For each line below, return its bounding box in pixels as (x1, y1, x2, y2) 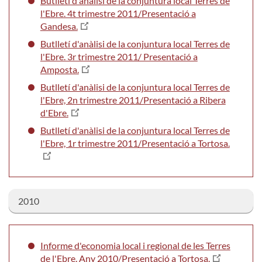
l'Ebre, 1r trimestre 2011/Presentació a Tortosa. (40, 137, 230, 149)
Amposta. (40, 63, 79, 75)
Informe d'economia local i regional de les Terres (40, 239, 230, 251)
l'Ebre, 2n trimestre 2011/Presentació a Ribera (40, 94, 226, 105)
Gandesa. (40, 20, 78, 32)
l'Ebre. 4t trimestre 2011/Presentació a (40, 7, 196, 19)
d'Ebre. (40, 106, 68, 118)
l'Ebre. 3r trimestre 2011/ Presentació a (40, 50, 198, 62)
